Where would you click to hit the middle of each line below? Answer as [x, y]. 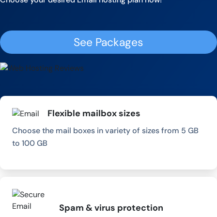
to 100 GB [30, 143]
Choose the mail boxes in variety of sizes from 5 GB [105, 130]
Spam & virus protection [111, 208]
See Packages [108, 42]
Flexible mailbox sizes [94, 113]
